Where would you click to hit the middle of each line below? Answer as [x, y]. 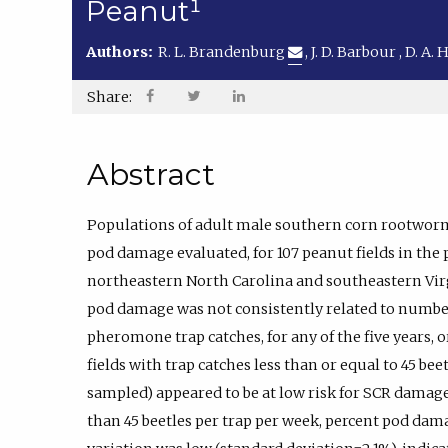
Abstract [151, 175]
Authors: [122, 51]
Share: [109, 97]
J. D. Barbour [355, 51]
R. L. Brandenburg [223, 51]
